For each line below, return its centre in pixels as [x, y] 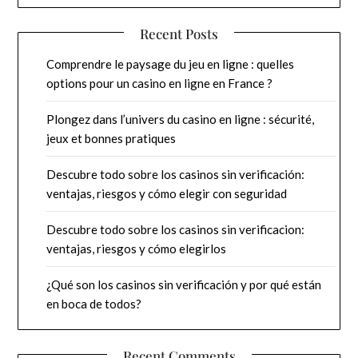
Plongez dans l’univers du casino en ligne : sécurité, [181, 119]
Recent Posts [179, 33]
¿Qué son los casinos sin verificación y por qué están [184, 284]
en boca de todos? [94, 303]
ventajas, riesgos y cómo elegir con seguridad [167, 193]
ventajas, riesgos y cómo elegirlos [137, 248]
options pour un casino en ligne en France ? [160, 83]
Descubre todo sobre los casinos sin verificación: [176, 174]
